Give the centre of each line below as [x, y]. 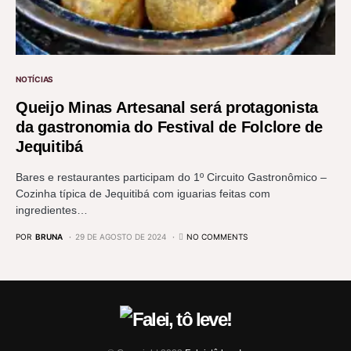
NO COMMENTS [217, 236]
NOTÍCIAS [34, 79]
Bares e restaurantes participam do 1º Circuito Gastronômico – [171, 177]
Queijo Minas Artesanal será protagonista [167, 107]
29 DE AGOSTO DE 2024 [121, 236]
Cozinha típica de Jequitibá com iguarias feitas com [143, 193]
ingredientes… [52, 210]
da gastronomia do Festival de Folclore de [169, 127]
